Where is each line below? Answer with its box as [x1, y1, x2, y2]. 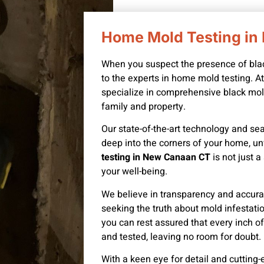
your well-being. [101, 164, 167, 179]
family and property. [101, 99, 186, 114]
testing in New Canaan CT [101, 150, 213, 165]
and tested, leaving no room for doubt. [101, 229, 261, 244]
